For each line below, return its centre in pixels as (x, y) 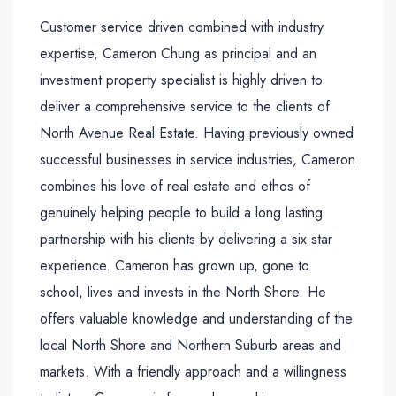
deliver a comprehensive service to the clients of (185, 107)
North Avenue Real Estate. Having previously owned (197, 133)
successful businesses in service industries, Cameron (198, 160)
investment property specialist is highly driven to (181, 80)
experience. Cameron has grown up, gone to (175, 266)
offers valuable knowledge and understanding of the (196, 319)
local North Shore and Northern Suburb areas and (190, 346)
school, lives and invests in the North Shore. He (183, 293)
